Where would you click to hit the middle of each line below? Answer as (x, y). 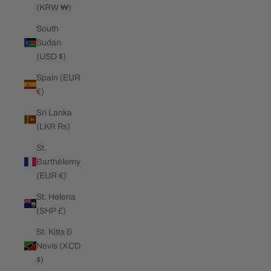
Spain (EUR (58, 77)
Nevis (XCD (58, 246)
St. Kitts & (54, 232)
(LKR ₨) (53, 126)
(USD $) (51, 56)
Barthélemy (58, 162)
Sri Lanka (54, 113)
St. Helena (56, 197)
